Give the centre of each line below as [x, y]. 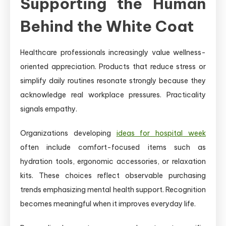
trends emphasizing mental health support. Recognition [113, 189]
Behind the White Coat [107, 26]
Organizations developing [68, 133]
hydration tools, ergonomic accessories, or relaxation [113, 161]
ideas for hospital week [161, 133]
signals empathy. [49, 109]
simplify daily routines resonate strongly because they [113, 80]
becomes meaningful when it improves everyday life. [108, 204]
